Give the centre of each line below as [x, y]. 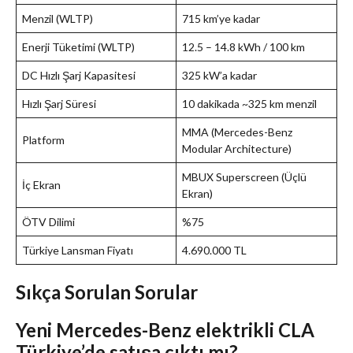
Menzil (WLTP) [58, 19]
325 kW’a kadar [219, 76]
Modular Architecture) [237, 149]
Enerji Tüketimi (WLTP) [78, 47]
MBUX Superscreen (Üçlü [244, 177]
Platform [43, 140]
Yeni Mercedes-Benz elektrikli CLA [165, 330]
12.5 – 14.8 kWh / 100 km [243, 47]
